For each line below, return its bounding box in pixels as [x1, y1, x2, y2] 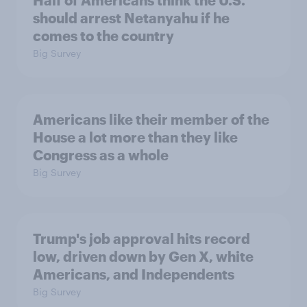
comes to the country [33, 27, 174, 44]
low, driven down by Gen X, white [33, 248, 254, 265]
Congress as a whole [33, 147, 169, 163]
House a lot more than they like [33, 129, 238, 145]
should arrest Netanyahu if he [33, 10, 230, 26]
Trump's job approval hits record [33, 230, 250, 247]
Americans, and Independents [33, 266, 234, 282]
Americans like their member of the [33, 111, 269, 127]
